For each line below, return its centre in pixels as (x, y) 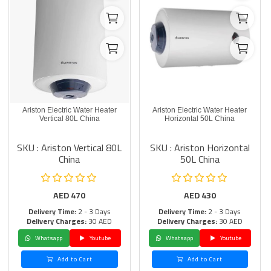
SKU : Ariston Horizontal (200, 148)
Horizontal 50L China (200, 119)
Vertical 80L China (69, 119)
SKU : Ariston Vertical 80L (70, 148)
